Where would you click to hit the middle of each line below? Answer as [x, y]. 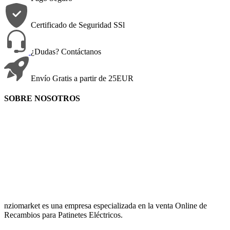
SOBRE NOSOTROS [42, 98]
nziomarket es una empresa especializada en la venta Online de [106, 206]
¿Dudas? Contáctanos [66, 51]
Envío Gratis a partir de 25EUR [82, 78]
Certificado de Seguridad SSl [78, 25]
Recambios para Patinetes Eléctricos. [63, 215]
